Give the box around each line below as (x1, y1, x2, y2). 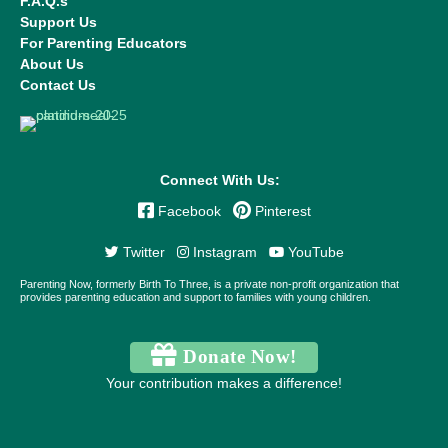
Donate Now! (177, 345, 297, 367)
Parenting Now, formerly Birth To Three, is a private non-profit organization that (20, 278, 399, 291)
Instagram (188, 245, 257, 261)
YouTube (283, 245, 344, 261)
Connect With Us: (160, 173, 288, 189)
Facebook (153, 204, 225, 220)
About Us (20, 56, 84, 72)
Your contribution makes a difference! (106, 375, 342, 391)
